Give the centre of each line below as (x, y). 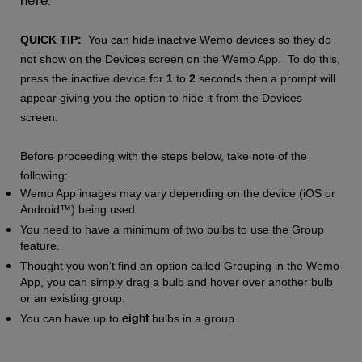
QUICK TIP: (51, 40)
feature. (42, 246)
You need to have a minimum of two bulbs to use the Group (172, 229)
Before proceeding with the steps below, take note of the (164, 156)
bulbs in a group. (195, 318)
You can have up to (71, 318)
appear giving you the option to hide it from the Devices (161, 98)
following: (44, 175)
